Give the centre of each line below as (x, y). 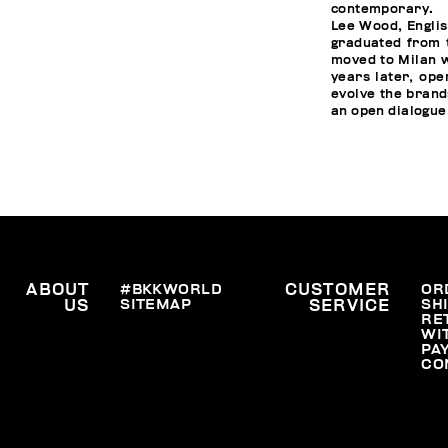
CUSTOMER (337, 289)
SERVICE (349, 305)
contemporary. (382, 10)
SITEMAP (156, 304)
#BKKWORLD (171, 289)
